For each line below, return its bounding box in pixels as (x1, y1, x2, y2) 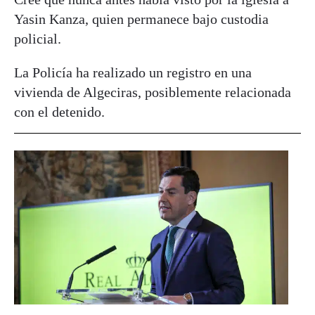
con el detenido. (14, 104, 105, 120)
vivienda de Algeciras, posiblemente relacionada (14, 84, 291, 101)
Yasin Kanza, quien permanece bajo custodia (14, 11, 269, 27)
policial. (14, 31, 61, 47)
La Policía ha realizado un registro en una (14, 65, 252, 81)
